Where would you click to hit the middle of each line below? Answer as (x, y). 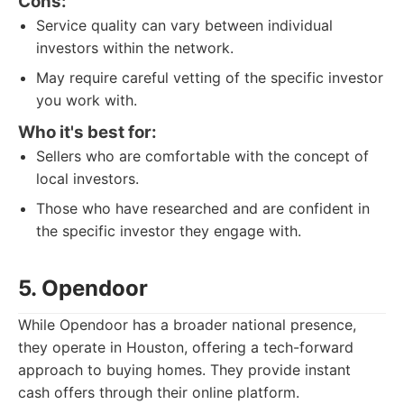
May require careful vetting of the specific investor (210, 78)
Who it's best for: (87, 132)
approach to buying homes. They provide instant (184, 370)
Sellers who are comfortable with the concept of (202, 156)
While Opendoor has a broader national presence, (187, 325)
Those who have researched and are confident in (203, 208)
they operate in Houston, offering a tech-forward (186, 347)
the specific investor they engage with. (169, 231)
